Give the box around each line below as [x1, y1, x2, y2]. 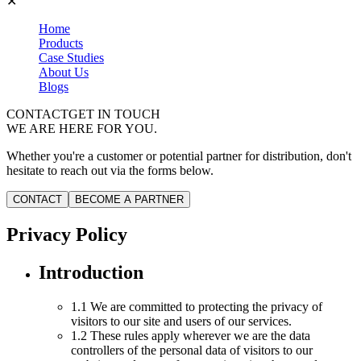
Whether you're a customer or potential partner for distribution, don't [6, 149, 351, 163]
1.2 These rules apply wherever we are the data [71, 328, 310, 342]
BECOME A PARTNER [75, 193, 184, 205]
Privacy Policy [6, 223, 127, 245]
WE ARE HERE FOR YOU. [6, 122, 157, 135]
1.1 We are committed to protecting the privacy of [71, 299, 322, 313]
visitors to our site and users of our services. [71, 313, 292, 328]
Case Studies [39, 51, 104, 64]
